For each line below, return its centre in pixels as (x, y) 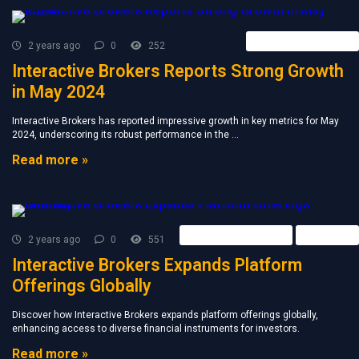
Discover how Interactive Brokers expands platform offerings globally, (165, 315)
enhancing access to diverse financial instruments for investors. (156, 329)
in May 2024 (58, 92)
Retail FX (327, 235)
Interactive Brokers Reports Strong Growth (178, 71)
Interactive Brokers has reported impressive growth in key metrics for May (175, 121)
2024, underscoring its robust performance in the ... (125, 135)
